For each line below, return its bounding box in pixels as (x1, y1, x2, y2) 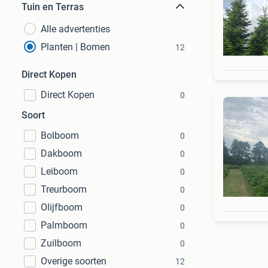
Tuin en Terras (22, 1, 84, 13)
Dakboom (41, 148, 82, 159)
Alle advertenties (41, 23, 110, 35)
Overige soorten (41, 255, 106, 267)
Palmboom (41, 220, 87, 231)
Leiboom (41, 166, 78, 177)
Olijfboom (41, 202, 83, 213)
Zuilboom (41, 237, 81, 249)
